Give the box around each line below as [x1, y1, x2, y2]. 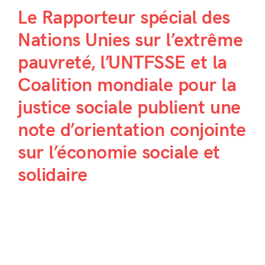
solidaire [17, 163, 88, 187]
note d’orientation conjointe [17, 118, 246, 142]
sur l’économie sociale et [17, 141, 220, 164]
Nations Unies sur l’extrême [17, 28, 243, 52]
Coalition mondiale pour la [17, 73, 237, 97]
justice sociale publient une [17, 96, 241, 119]
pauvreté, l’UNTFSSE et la [17, 51, 227, 75]
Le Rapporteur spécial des [17, 6, 230, 30]
